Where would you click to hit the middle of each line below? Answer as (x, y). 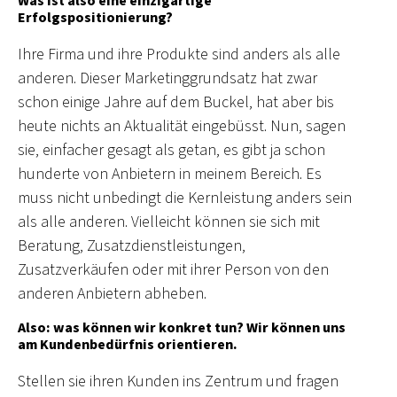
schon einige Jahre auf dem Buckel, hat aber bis (176, 102)
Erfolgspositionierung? (95, 17)
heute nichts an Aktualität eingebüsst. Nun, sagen (182, 126)
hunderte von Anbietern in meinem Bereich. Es (170, 174)
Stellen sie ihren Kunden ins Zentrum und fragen (178, 381)
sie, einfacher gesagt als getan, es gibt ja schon (171, 150)
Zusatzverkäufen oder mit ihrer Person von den (173, 269)
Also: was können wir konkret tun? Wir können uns (182, 327)
